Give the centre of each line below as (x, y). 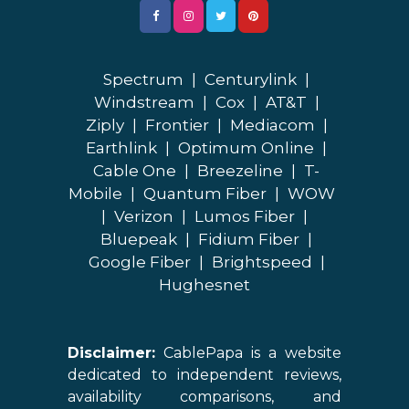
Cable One (135, 171)
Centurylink (251, 80)
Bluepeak (139, 240)
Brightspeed (262, 262)
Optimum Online (246, 148)
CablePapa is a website (248, 353)
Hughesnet (204, 285)
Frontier (177, 126)
